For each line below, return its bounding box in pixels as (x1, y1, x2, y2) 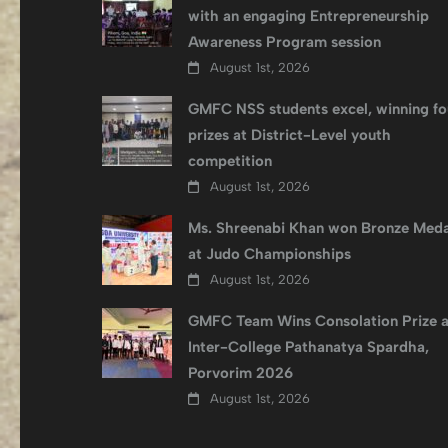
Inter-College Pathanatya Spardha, (188, 338, 429, 356)
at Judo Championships (188, 245, 351, 263)
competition (188, 152, 272, 170)
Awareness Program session (188, 33, 381, 51)
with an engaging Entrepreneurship (188, 7, 429, 25)
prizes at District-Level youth (188, 126, 391, 144)
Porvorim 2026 (188, 364, 293, 382)
